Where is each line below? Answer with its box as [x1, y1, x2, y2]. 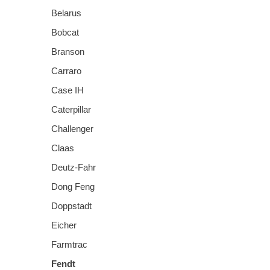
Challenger [51, 123, 93, 134]
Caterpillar [51, 104, 91, 115]
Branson [51, 46, 84, 57]
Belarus [51, 7, 81, 18]
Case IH [51, 84, 84, 95]
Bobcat [51, 27, 79, 37]
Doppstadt [51, 200, 92, 211]
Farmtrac [51, 239, 87, 250]
